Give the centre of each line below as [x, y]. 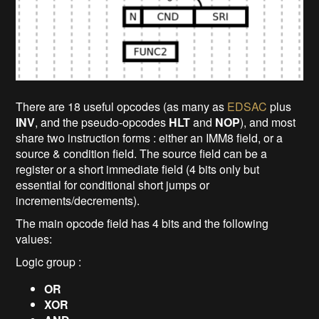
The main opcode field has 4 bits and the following [142, 224]
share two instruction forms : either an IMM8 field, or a [150, 138]
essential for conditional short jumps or [113, 185]
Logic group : [49, 262]
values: [34, 239]
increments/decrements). [78, 201]
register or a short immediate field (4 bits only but [138, 169]
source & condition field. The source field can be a [142, 154]
